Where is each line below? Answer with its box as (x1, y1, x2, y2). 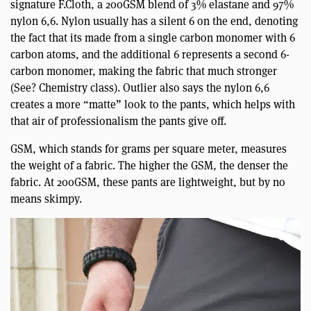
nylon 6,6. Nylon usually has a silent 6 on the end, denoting (10, 12, 298, 28)
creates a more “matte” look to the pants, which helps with (10, 96, 295, 111)
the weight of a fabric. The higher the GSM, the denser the (10, 157, 288, 172)
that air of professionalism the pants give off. (10, 112, 226, 128)
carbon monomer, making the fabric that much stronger (10, 62, 277, 78)
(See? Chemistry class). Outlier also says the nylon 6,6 (10, 79, 269, 94)
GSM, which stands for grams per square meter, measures (10, 140, 287, 155)
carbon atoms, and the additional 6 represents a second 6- (10, 46, 289, 61)
